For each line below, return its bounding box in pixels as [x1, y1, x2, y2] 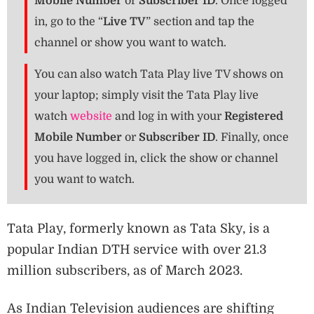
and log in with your [112, 110, 224, 123]
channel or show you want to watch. [34, 36, 226, 50]
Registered [224, 110, 283, 123]
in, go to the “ [34, 15, 103, 29]
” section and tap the [146, 15, 254, 29]
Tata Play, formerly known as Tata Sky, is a [7, 221, 270, 236]
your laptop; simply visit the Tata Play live [34, 89, 259, 102]
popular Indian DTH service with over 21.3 [7, 243, 266, 257]
